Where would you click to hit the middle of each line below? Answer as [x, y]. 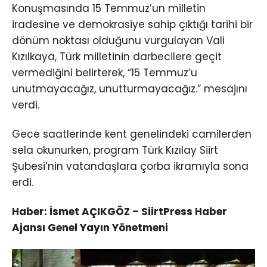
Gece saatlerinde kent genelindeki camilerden [132, 134]
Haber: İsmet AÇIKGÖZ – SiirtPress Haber [119, 211]
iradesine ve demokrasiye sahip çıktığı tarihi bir [132, 24]
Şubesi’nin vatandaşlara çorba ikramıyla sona [130, 166]
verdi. [26, 105]
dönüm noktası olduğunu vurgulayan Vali [118, 40]
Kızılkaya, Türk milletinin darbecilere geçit [117, 56]
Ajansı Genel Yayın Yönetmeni [90, 227]
